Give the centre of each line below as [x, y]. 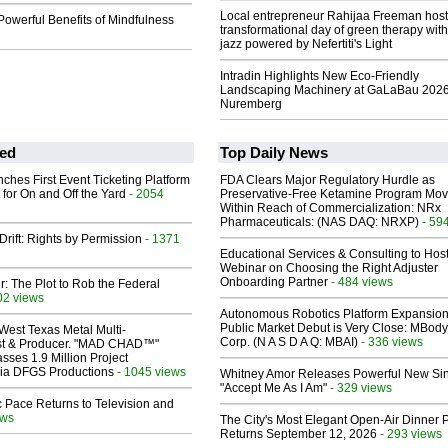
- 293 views [409, 434]
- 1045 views [150, 372]
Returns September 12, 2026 [298, 434]
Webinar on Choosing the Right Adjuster [329, 268]
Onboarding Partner [274, 282]
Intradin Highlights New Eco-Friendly [319, 76]
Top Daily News [274, 153]
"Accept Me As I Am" [273, 388]
